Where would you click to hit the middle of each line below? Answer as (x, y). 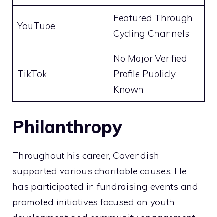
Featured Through (153, 18)
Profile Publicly (144, 74)
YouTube (36, 26)
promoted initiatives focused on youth (93, 202)
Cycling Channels (151, 34)
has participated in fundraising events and (105, 186)
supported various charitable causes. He (99, 171)
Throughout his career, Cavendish (86, 155)
